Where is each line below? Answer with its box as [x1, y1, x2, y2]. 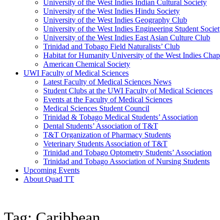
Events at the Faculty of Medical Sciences [43, 95, 172, 104]
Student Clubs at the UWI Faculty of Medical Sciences [43, 86, 213, 95]
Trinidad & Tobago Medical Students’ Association [43, 112, 198, 121]
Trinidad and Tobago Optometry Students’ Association [43, 148, 212, 157]
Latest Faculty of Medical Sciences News [43, 77, 171, 86]
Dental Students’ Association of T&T [43, 121, 158, 130]
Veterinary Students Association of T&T [43, 139, 167, 148]
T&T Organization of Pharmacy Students [43, 130, 171, 139]
